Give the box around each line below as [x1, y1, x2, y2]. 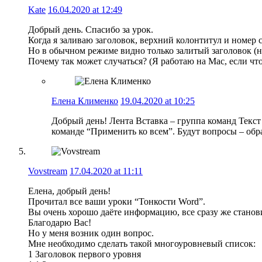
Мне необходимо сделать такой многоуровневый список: [28, 238, 256, 249]
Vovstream [28, 166, 67, 176]
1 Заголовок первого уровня [28, 249, 141, 259]
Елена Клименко [51, 95, 118, 106]
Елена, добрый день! [28, 185, 111, 196]
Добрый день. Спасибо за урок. [28, 24, 153, 35]
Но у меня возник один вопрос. [28, 227, 154, 238]
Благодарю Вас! [28, 217, 91, 227]
